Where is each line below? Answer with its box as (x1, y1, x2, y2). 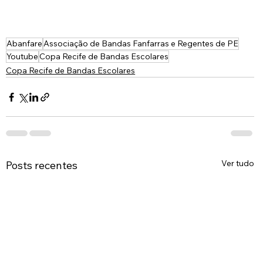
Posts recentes (6, 159, 78, 173)
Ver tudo (221, 158, 255, 169)
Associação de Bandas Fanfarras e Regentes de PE (43, 38, 239, 49)
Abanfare (6, 38, 43, 49)
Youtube (6, 51, 39, 62)
